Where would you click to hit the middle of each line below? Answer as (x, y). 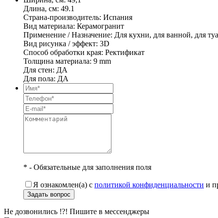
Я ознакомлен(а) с (64, 184)
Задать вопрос (49, 194)
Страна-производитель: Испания (78, 17)
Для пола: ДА (46, 78)
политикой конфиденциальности (149, 184)
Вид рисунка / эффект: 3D (66, 43)
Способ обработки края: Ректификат (84, 52)
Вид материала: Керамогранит (74, 26)
